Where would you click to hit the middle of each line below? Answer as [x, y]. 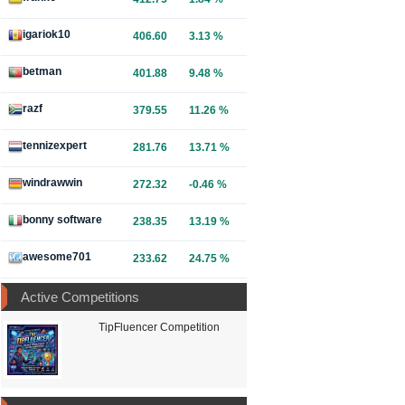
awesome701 [57, 257]
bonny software [62, 220]
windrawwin [52, 183]
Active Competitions [80, 297]
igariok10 [47, 34]
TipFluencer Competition [159, 327]
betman [42, 71]
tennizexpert [55, 146]
